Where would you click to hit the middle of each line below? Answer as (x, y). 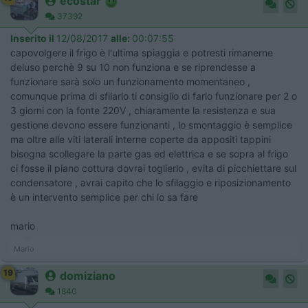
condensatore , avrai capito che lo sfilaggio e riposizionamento (151, 183)
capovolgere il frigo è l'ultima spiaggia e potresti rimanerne (142, 53)
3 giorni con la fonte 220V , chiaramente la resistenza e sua (143, 110)
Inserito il (33, 38)
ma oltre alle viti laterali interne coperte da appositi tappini (141, 139)
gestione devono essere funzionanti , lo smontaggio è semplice (151, 125)
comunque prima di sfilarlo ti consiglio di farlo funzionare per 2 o (154, 96)
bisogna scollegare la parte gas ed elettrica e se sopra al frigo (149, 154)
